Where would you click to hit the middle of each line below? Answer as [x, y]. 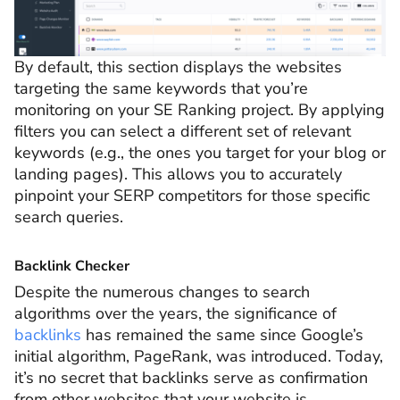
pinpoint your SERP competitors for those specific [192, 195]
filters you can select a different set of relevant [183, 131]
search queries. [69, 217]
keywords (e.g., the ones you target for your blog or [200, 152]
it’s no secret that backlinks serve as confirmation [191, 378]
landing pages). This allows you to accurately [178, 174]
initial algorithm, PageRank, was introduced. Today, [199, 357]
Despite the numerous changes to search [162, 292]
